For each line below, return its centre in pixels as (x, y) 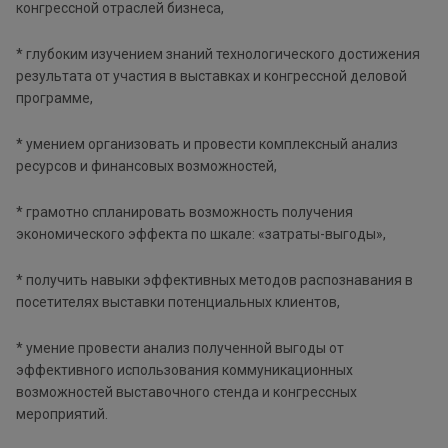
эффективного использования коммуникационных (184, 369)
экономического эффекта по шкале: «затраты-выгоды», (202, 233)
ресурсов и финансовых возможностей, (146, 165)
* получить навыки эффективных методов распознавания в (214, 279)
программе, (56, 97)
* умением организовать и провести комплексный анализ (207, 143)
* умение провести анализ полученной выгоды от (180, 347)
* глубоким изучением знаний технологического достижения (218, 53)
